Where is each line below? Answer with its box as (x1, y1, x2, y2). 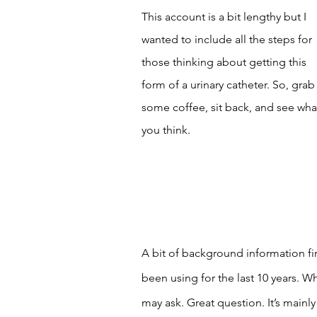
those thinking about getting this (142, 55, 309, 69)
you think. (142, 123, 193, 137)
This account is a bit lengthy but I (142, 10, 309, 23)
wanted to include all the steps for (142, 33, 315, 46)
